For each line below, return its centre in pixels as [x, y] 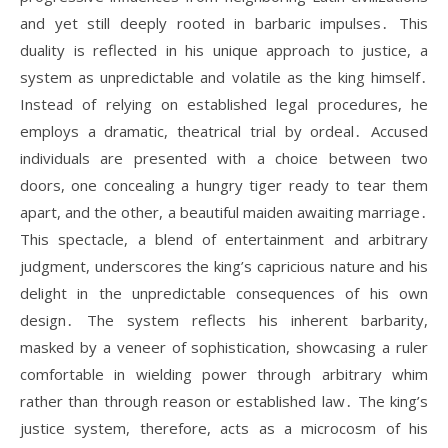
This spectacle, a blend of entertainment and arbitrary [224, 239]
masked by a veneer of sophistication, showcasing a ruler [224, 347]
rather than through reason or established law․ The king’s [224, 401]
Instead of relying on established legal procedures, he [224, 104]
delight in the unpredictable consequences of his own [224, 293]
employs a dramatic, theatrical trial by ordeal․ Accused [224, 131]
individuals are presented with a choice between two [224, 158]
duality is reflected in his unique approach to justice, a [224, 50]
